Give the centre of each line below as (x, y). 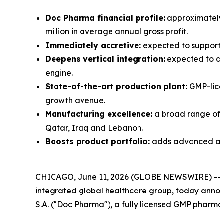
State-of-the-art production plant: (116, 86)
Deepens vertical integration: (105, 59)
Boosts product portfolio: (97, 141)
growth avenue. (75, 100)
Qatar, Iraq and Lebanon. (94, 128)
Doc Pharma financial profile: (105, 18)
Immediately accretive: (93, 45)
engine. (59, 73)
